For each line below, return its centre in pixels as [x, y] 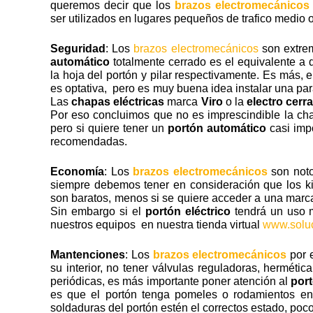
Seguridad [78, 48]
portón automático [217, 128]
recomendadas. [89, 141]
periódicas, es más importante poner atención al [171, 281]
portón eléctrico [188, 211]
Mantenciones [88, 254]
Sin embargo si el [98, 211]
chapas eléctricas [118, 101]
